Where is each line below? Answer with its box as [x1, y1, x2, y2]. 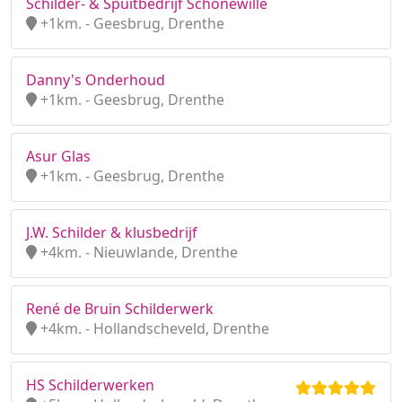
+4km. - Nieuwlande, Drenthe [37, 242, 238, 262]
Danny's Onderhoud [26, 70, 165, 90]
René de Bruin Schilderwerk [26, 299, 214, 319]
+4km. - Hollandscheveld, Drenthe [37, 319, 269, 338]
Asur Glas [26, 146, 91, 166]
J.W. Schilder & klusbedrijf [26, 223, 197, 242]
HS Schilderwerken [26, 375, 154, 395]
